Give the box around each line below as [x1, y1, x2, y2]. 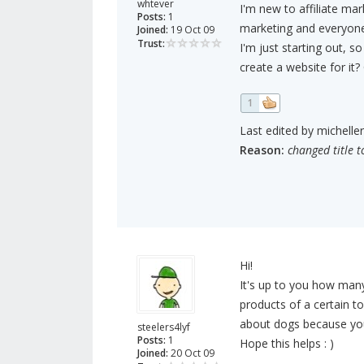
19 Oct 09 [168, 23, 214, 37]
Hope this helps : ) [239, 336, 334, 352]
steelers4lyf [137, 320, 190, 335]
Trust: [137, 37, 165, 51]
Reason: [239, 142, 284, 158]
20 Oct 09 [168, 346, 214, 361]
